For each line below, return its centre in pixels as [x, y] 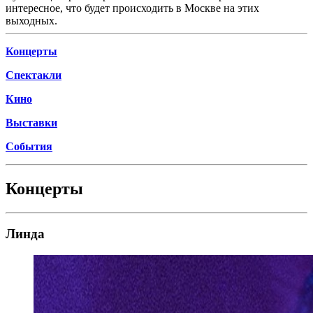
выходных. [31, 20]
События [29, 146]
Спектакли [34, 75]
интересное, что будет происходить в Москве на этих [132, 8]
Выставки [31, 122]
